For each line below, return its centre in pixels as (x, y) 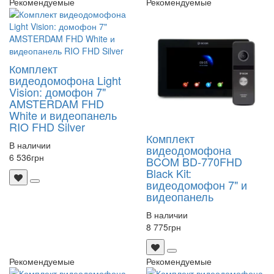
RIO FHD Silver (47, 126)
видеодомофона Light (65, 80)
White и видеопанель (63, 115)
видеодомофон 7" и (197, 184)
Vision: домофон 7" (57, 91)
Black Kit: (169, 173)
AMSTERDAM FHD (57, 103)
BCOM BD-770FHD (194, 161)
